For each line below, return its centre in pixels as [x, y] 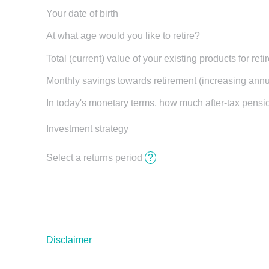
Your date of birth [82, 14]
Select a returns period [95, 158]
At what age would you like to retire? [123, 36]
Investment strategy [87, 129]
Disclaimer [69, 240]
